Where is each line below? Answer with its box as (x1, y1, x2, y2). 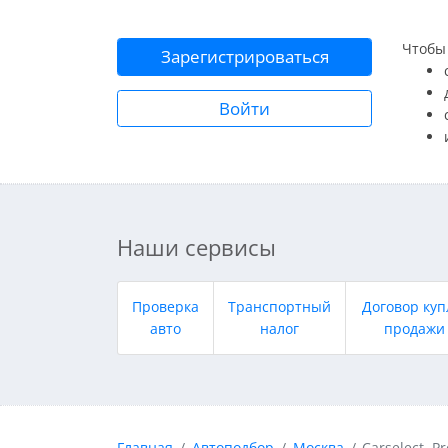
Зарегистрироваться (160, 45, 329, 69)
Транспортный (228, 297, 331, 316)
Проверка (132, 297, 199, 316)
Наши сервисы (117, 232, 276, 263)
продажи (384, 319, 445, 338)
